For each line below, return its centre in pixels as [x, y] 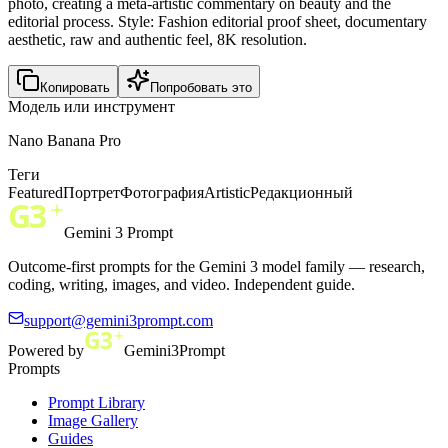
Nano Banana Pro [64, 140]
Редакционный [301, 192]
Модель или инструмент [91, 106]
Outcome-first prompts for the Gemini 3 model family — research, [216, 266]
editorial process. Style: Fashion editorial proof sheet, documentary [217, 21]
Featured [35, 192]
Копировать [75, 87]
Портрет [91, 192]
